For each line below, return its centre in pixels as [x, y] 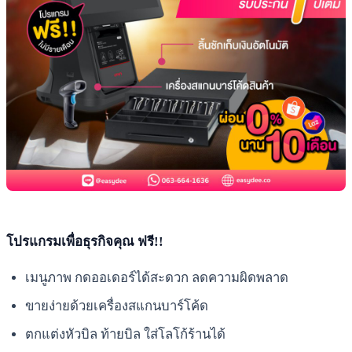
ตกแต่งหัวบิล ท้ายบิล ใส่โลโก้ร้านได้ [125, 335]
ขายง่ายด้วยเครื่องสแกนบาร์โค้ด [117, 306]
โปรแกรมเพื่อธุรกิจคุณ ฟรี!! [85, 241]
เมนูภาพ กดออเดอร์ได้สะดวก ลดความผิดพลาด [157, 277]
